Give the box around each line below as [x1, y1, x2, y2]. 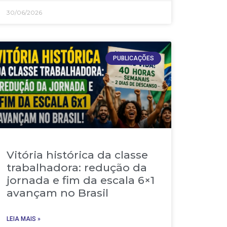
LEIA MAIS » [7, 215, 41, 223]
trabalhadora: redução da [7, 161, 147, 174]
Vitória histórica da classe [7, 148, 148, 162]
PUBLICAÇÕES [112, 54, 154, 62]
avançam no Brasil [7, 186, 109, 200]
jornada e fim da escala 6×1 [7, 174, 155, 187]
